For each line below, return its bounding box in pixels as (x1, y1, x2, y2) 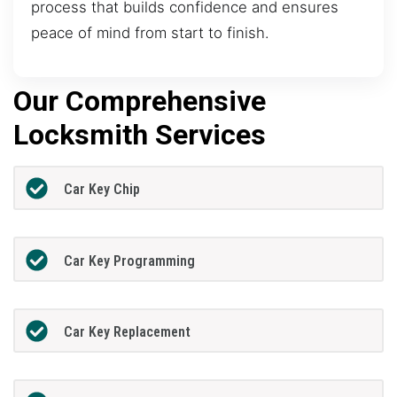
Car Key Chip (63, 181, 140, 198)
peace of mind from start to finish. (31, 24, 269, 43)
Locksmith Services (13, 117, 266, 152)
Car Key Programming (63, 252, 195, 269)
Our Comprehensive (13, 83, 266, 118)
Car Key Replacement (63, 323, 191, 341)
